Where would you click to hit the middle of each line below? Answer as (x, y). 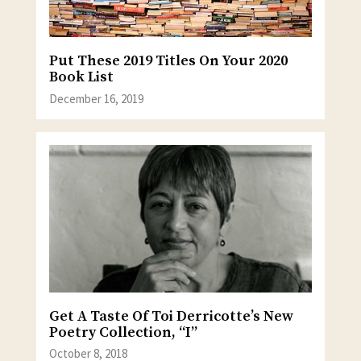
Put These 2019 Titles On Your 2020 (168, 61)
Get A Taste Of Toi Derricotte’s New (171, 316)
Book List (81, 77)
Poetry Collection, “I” (123, 332)
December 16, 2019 (96, 98)
